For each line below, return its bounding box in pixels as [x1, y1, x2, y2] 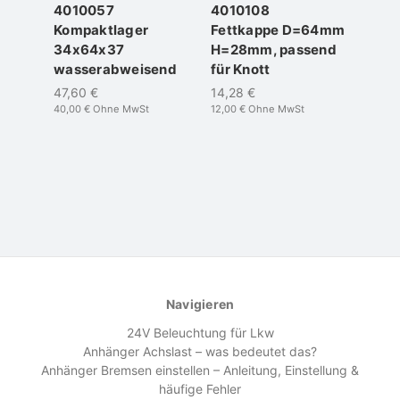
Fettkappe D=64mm [211, 21, 345, 39]
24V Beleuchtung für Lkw [126, 325, 274, 341]
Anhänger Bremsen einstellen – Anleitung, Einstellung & [41, 362, 359, 379]
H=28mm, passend [211, 41, 337, 59]
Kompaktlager [54, 21, 148, 39]
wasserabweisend [54, 61, 177, 79]
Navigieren [165, 296, 235, 312]
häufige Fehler [159, 381, 241, 397]
